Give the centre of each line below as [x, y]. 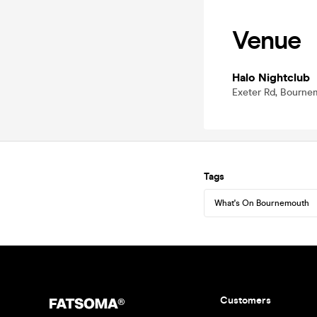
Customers [245, 300]
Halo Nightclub [271, 77]
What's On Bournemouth [262, 203]
